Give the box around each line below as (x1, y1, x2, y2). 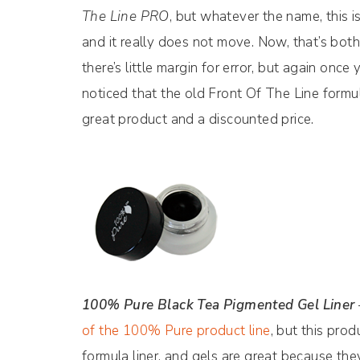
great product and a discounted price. (82, 109, 314, 129)
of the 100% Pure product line (82, 321, 271, 340)
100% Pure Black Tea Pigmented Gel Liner (82, 295, 355, 314)
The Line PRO (82, 6, 170, 26)
